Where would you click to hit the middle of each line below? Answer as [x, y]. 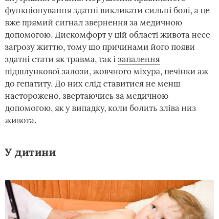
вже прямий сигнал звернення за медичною [94, 22]
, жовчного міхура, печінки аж [149, 71]
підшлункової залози [47, 71]
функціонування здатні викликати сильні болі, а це [107, 10]
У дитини [30, 152]
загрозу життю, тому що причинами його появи [100, 47]
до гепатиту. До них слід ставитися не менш [93, 84]
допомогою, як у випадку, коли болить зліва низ [100, 108]
